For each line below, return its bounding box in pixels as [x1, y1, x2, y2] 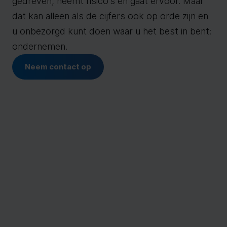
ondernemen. [12, 41, 67, 52]
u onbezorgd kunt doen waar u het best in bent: [12, 26, 211, 36]
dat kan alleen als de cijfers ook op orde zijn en [12, 11, 208, 21]
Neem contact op [25, 62, 91, 71]
